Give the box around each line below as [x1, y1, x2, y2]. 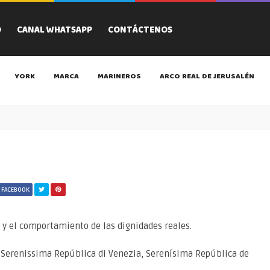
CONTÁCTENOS [108, 22, 172, 40]
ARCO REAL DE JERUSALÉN [160, 69, 254, 84]
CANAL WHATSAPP [17, 22, 92, 40]
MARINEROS [98, 69, 141, 84]
